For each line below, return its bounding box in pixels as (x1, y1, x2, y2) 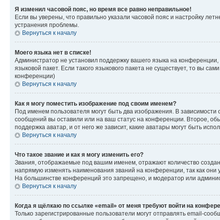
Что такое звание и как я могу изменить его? (15, 151, 143, 158)
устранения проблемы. (15, 22, 79, 28)
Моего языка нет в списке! (15, 49, 91, 56)
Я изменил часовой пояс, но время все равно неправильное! (15, 6, 192, 13)
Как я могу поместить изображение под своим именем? (15, 100, 176, 107)
